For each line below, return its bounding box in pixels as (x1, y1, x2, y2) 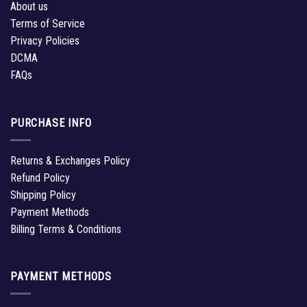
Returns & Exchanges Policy (10, 153, 130, 167)
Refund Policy (10, 171, 70, 184)
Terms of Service (10, 17, 85, 31)
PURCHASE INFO (10, 116, 92, 130)
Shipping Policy (10, 188, 76, 201)
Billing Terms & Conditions (10, 222, 121, 236)
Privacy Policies (10, 34, 79, 48)
